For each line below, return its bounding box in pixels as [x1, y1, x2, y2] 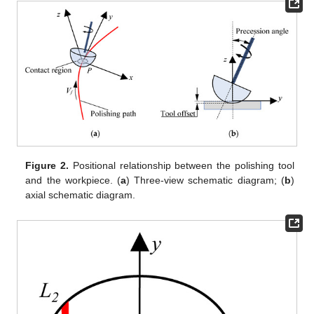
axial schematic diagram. [25, 189, 136, 201]
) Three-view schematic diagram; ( [125, 175, 285, 186]
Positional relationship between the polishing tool [69, 160, 294, 172]
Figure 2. [25, 160, 69, 172]
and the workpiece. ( [25, 175, 121, 186]
